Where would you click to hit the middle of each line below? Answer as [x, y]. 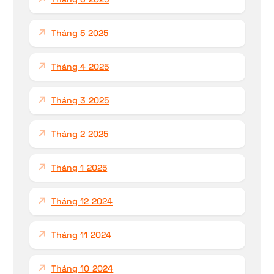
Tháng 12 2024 [82, 201]
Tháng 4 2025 [80, 66]
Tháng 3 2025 [80, 100]
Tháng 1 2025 [79, 167]
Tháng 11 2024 [81, 235]
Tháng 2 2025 [80, 134]
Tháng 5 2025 [80, 33]
